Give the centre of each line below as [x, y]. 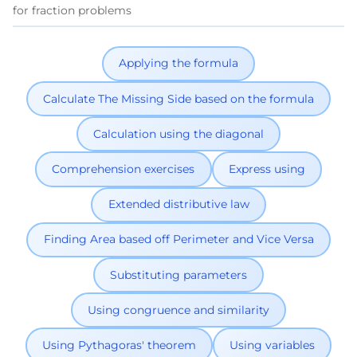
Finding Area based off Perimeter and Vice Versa [178, 239]
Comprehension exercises [124, 169]
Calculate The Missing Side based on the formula [178, 98]
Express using [267, 169]
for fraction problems [72, 10]
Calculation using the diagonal [178, 133]
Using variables [273, 345]
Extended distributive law [178, 204]
